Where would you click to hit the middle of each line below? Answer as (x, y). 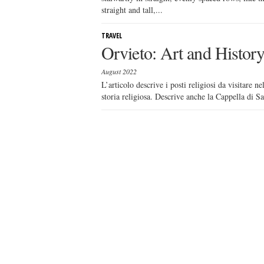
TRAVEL (112, 36)
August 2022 (119, 71)
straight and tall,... (132, 10)
